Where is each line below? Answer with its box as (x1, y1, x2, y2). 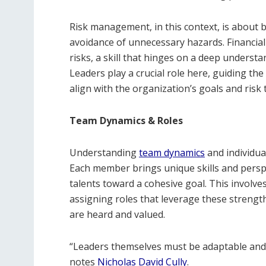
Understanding (69, 145, 139, 159)
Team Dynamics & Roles (69, 113, 183, 127)
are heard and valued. (69, 207, 165, 221)
